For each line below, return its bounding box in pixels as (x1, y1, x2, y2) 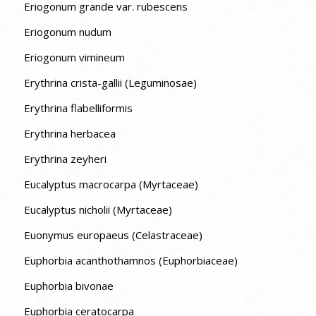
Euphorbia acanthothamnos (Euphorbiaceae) (23, 253, 238, 268)
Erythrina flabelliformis (23, 101, 133, 116)
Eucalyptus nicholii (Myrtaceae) (23, 202, 172, 217)
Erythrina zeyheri (23, 152, 107, 166)
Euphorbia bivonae (23, 279, 114, 293)
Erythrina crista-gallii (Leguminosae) (23, 75, 197, 90)
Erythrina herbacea (23, 126, 116, 141)
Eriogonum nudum (23, 25, 111, 39)
